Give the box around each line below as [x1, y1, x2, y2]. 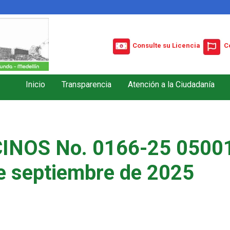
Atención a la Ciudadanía [128, 79, 215, 89]
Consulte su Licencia [132, 42, 200, 50]
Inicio [26, 79, 45, 89]
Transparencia [62, 79, 111, 89]
